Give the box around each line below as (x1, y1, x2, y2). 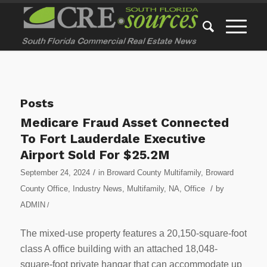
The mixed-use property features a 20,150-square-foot (20, 228, 247, 238)
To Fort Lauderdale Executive (20, 131, 206, 146)
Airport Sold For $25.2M (20, 147, 170, 162)
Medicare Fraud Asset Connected (20, 115, 229, 130)
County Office (20, 184, 68, 193)
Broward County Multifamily (106, 168, 201, 177)
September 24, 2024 (20, 168, 90, 177)
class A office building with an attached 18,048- (20, 243, 218, 254)
